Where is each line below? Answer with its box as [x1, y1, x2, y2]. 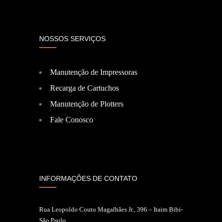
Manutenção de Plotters [50, 100, 123, 108]
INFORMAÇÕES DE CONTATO [39, 174, 137, 182]
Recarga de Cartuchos [50, 84, 119, 92]
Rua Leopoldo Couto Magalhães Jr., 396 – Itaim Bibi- [39, 206, 183, 213]
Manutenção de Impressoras [50, 68, 137, 76]
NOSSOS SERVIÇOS [39, 35, 106, 43]
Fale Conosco [50, 115, 93, 124]
